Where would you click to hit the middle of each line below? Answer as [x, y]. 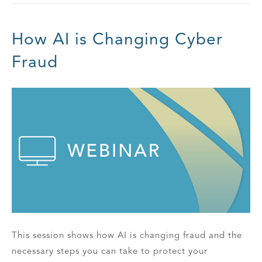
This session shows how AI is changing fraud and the [127, 235]
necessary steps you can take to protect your [110, 251]
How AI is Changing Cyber [117, 39]
